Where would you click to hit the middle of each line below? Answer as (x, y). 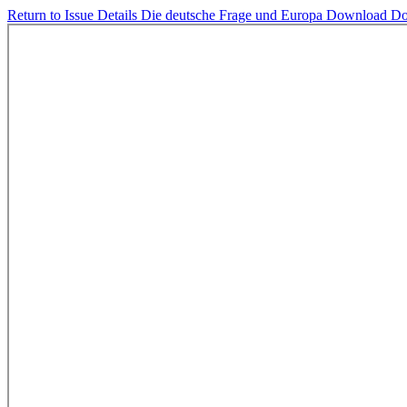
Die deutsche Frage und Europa (233, 15)
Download (358, 15)
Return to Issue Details (74, 15)
